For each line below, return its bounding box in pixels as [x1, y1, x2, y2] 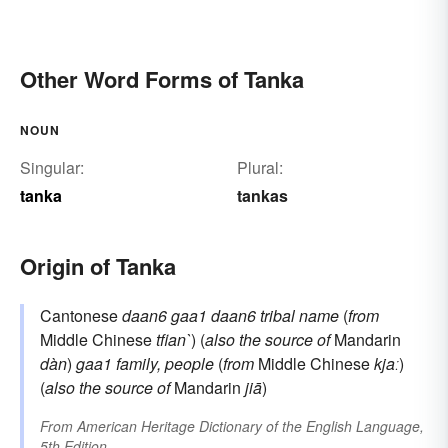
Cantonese [40, 304, 122, 328]
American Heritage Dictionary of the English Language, [77, 416, 424, 437]
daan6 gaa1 [122, 304, 207, 328]
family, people [116, 352, 214, 376]
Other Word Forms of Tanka [20, 63, 304, 96]
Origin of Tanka [20, 250, 176, 283]
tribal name [260, 304, 339, 328]
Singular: [20, 156, 84, 180]
